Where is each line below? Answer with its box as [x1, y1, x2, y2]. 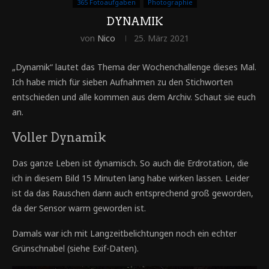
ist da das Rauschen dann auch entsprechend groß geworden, [12, 187, 253, 199]
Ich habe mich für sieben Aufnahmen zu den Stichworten [12, 76, 233, 88]
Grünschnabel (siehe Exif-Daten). [12, 243, 139, 254]
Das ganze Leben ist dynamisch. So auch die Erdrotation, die [12, 157, 249, 169]
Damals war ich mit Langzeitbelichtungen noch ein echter [12, 228, 237, 239]
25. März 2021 [133, 32, 189, 44]
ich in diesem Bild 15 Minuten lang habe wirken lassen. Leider [12, 172, 249, 184]
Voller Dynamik [12, 130, 106, 145]
